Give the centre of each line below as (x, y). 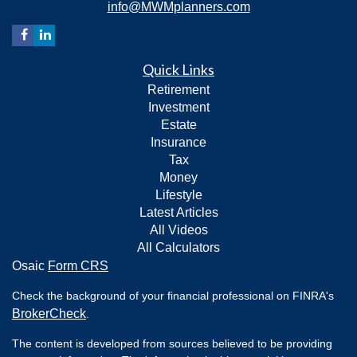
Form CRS (78, 266)
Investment (178, 108)
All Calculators (178, 248)
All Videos (178, 230)
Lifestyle (178, 195)
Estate (178, 125)
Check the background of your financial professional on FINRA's (173, 296)
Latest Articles (178, 213)
